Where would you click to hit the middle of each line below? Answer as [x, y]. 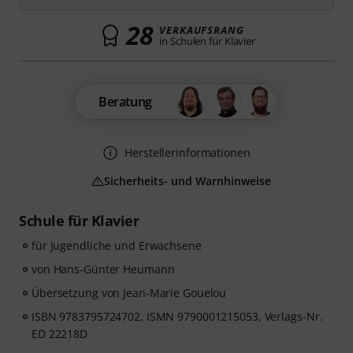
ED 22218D [60, 334]
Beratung [125, 102]
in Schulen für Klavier [208, 41]
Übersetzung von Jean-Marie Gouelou [129, 293]
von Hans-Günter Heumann [103, 269]
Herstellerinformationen [188, 152]
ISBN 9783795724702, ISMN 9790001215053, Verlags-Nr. [177, 316]
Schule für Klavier [79, 221]
